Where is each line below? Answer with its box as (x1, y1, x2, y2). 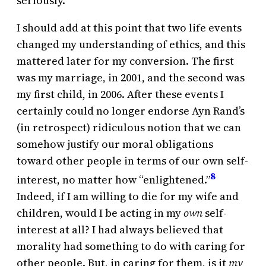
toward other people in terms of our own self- (17, 153, 248, 169)
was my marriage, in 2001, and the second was (17, 70, 245, 85)
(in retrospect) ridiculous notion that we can (17, 120, 241, 135)
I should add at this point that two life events (17, 20, 242, 36)
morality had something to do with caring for (17, 239, 245, 254)
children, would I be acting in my (17, 205, 183, 221)
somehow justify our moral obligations (17, 137, 213, 152)
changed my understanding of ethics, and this (17, 37, 245, 52)
